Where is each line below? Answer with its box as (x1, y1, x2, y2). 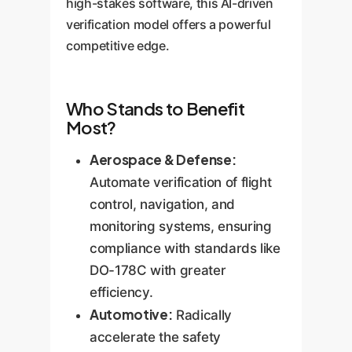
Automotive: (90, 305, 173, 323)
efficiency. (90, 284, 153, 300)
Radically (172, 306, 232, 323)
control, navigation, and (90, 196, 235, 212)
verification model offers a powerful (66, 16, 271, 32)
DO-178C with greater (90, 262, 226, 278)
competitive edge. (66, 37, 170, 53)
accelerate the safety (90, 328, 221, 345)
